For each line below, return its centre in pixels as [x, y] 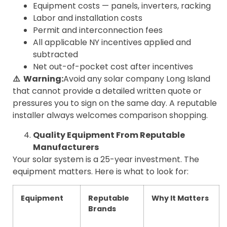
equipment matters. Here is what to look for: [101, 171]
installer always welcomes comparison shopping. [110, 116]
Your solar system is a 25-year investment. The [106, 159]
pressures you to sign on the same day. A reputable [115, 103]
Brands [102, 209]
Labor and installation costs [88, 18]
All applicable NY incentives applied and [112, 43]
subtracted [55, 55]
